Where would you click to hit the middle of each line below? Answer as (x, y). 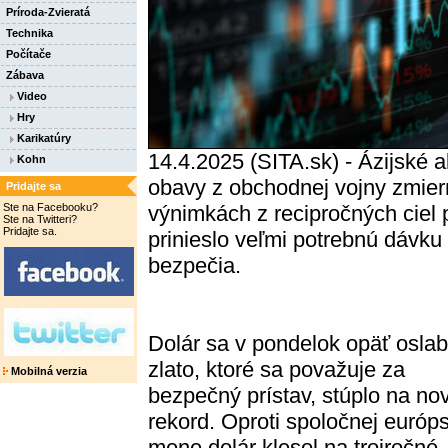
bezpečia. (194, 266)
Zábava (25, 75)
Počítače (28, 54)
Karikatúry (42, 138)
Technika (29, 33)
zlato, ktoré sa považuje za (276, 370)
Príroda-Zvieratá (48, 12)
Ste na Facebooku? (50, 207)
